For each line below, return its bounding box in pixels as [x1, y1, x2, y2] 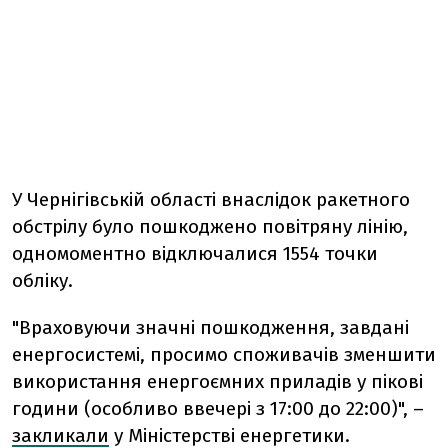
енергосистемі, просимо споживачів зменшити [12, 343, 436, 366]
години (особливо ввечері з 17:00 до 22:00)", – [12, 397, 424, 420]
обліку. [12, 269, 73, 292]
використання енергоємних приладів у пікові [12, 370, 423, 393]
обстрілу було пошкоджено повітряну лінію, [12, 215, 408, 238]
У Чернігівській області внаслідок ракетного [12, 188, 410, 211]
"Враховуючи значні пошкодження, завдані [12, 316, 409, 339]
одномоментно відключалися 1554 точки [12, 242, 378, 265]
